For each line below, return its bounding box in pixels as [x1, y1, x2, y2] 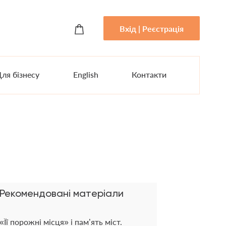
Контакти [132, 70, 167, 79]
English [73, 70, 98, 79]
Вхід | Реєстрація [120, 23, 184, 33]
